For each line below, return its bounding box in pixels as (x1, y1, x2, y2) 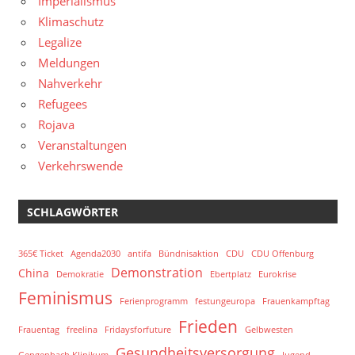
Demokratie (55, 268, 104, 280)
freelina (66, 323, 97, 335)
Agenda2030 (70, 247, 120, 259)
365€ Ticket (17, 247, 63, 259)
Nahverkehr (38, 75, 102, 91)
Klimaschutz (38, 13, 104, 29)
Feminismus (17, 286, 113, 309)
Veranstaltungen (38, 137, 127, 153)
